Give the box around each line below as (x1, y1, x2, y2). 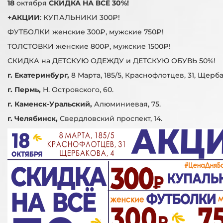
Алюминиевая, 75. (94, 99, 161, 109)
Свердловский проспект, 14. (60, 113, 162, 123)
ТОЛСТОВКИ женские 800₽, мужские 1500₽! (7, 41, 171, 51)
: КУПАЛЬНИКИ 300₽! (40, 12, 120, 22)
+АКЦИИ (7, 12, 40, 22)
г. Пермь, (7, 85, 41, 94)
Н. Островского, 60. (41, 85, 113, 94)
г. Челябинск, (7, 113, 60, 123)
